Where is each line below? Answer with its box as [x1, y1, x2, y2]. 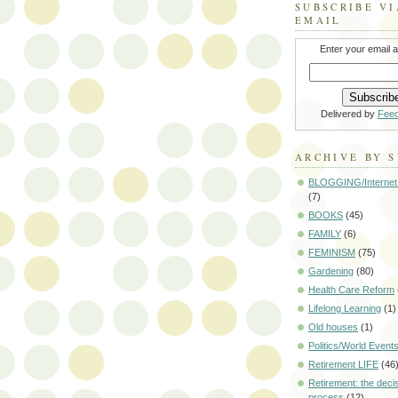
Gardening [308, 266, 354, 277]
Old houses [308, 322, 358, 333]
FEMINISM [308, 247, 355, 259]
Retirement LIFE [308, 359, 378, 370]
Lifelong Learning [308, 303, 381, 314]
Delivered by [321, 107, 378, 119]
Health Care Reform [308, 284, 394, 296]
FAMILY [308, 228, 341, 240]
